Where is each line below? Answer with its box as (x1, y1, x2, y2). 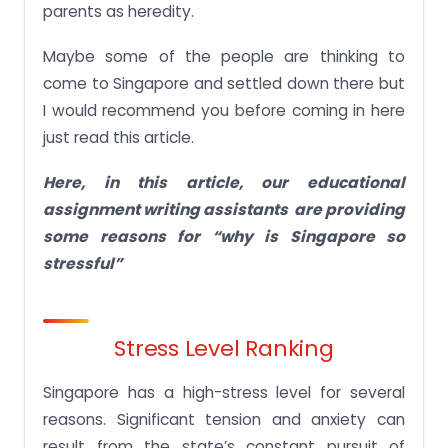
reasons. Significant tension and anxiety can (43, 409, 405, 431)
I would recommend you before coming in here (43, 100, 405, 122)
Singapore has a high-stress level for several (43, 382, 405, 404)
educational (307, 172, 405, 194)
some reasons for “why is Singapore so (43, 226, 405, 248)
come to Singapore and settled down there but (43, 73, 405, 95)
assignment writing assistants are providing (43, 199, 405, 221)
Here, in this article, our (43, 172, 307, 194)
